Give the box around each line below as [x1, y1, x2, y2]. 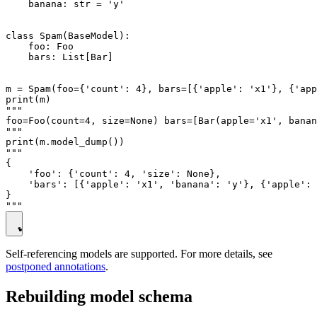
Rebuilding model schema [6, 287, 192, 306]
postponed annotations [6, 260, 105, 272]
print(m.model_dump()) [6, 136, 125, 147]
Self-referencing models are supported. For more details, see [6, 247, 272, 260]
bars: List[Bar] [6, 51, 113, 62]
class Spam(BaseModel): [6, 30, 130, 41]
